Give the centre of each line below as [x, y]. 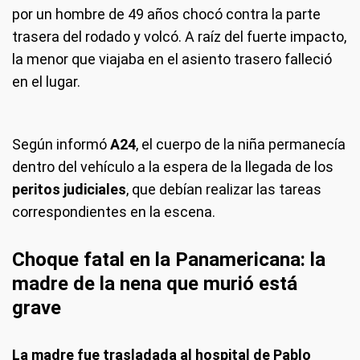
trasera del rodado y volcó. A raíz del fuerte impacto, [179, 37]
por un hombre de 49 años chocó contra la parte [166, 14]
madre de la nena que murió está [155, 284]
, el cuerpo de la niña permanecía [241, 144]
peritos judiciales [69, 189]
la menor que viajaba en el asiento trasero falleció [172, 59]
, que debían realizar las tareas [224, 189]
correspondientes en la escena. [114, 212]
